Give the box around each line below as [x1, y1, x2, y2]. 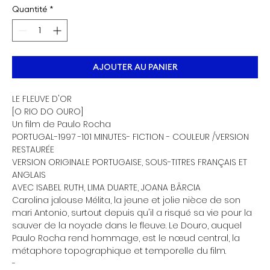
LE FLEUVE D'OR [12, 93, 72, 105]
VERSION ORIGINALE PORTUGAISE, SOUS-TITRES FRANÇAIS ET [12, 156, 247, 169]
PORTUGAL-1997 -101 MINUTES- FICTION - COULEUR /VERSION [12, 131, 249, 143]
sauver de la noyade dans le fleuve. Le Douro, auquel [12, 219, 242, 232]
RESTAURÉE [12, 143, 54, 156]
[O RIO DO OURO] [12, 105, 83, 118]
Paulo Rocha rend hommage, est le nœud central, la [12, 232, 240, 245]
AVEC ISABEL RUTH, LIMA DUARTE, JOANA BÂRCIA [12, 181, 201, 194]
